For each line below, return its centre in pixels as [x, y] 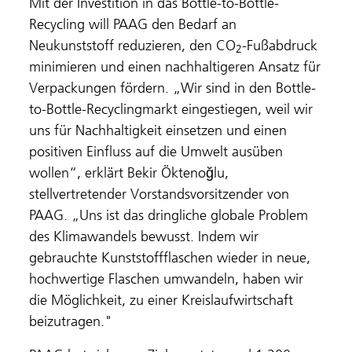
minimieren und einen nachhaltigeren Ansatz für [175, 66]
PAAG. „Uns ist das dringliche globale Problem [169, 215]
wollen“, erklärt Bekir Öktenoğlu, [129, 172]
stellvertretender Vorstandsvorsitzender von [159, 194]
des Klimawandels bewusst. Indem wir [144, 236]
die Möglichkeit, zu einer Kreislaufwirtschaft [161, 300]
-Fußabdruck [280, 45]
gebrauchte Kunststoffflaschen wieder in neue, [170, 257]
